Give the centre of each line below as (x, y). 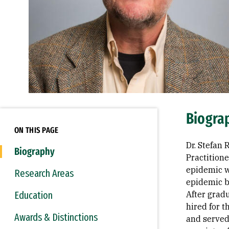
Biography (35, 151)
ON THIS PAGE (37, 130)
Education (33, 195)
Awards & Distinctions (56, 217)
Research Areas (44, 173)
